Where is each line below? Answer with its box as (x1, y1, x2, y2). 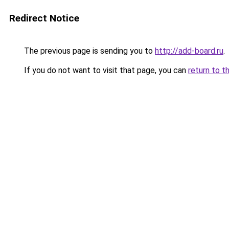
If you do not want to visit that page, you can (22, 65, 188, 75)
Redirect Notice (9, 12, 79, 24)
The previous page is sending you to (22, 46, 155, 56)
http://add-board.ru (155, 46, 223, 56)
